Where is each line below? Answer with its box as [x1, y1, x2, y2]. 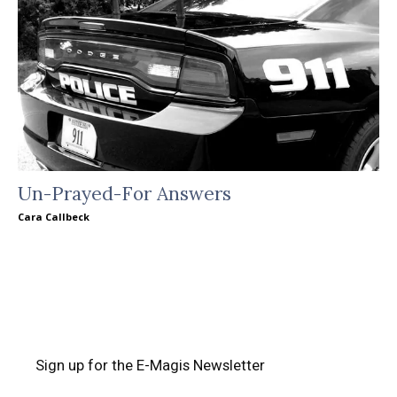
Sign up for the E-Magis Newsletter [35, 356, 265, 374]
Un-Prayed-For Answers [18, 182, 231, 206]
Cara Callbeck [18, 210, 90, 223]
